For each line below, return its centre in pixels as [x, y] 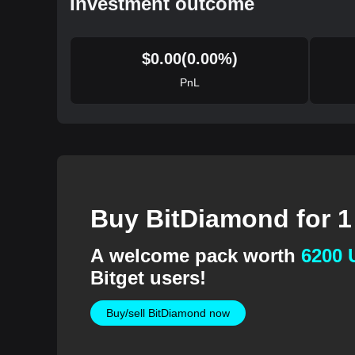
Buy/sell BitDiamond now [168, 313]
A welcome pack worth [195, 255]
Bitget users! [148, 277]
